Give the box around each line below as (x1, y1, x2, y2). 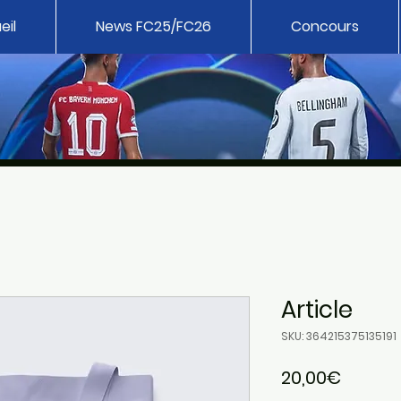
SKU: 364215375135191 (281, 328, 397, 344)
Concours (291, 16, 359, 37)
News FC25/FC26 (96, 16, 211, 37)
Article (281, 294, 353, 326)
